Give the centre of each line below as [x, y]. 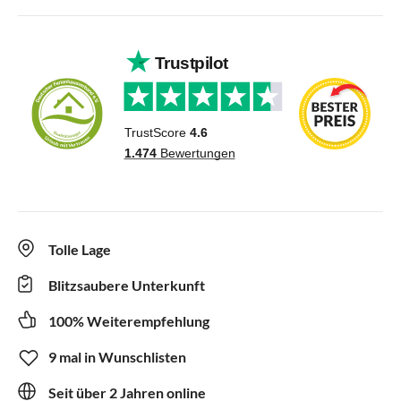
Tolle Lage [80, 249]
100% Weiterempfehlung [129, 320]
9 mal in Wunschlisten [117, 356]
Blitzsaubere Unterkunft [127, 285]
